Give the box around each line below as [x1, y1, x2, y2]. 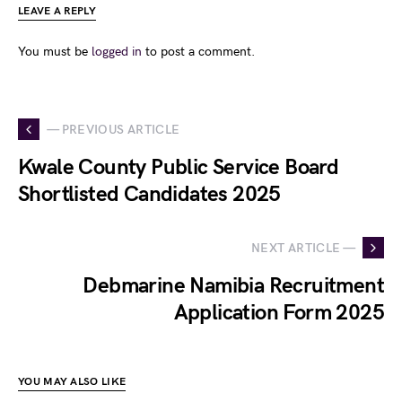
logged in [92, 44, 142, 60]
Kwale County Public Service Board [18, 154, 339, 181]
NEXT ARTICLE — [251, 240, 355, 256]
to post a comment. [142, 44, 255, 60]
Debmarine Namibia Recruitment [83, 273, 384, 300]
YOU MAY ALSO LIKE [18, 375, 127, 389]
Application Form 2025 [173, 300, 384, 327]
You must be [18, 44, 92, 60]
